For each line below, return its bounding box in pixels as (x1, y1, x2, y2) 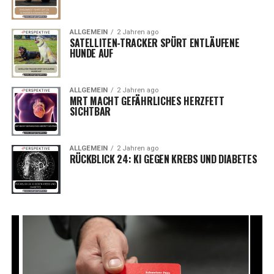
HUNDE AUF (69, 46, 113, 61)
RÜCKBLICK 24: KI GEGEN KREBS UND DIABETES (69, 152, 257, 167)
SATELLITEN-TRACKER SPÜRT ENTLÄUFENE (69, 35, 240, 51)
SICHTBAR (69, 104, 111, 119)
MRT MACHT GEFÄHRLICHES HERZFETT (69, 94, 224, 109)
